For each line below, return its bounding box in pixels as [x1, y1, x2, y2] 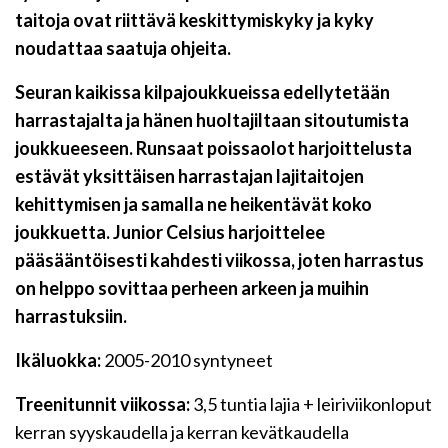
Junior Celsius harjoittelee [113, 221, 325, 244]
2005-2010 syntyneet [101, 349, 273, 372]
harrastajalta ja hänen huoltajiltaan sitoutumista [15, 109, 409, 132]
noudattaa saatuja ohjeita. [15, 37, 231, 60]
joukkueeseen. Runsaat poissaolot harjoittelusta [15, 137, 412, 160]
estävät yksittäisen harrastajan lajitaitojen [15, 165, 364, 188]
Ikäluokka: [15, 349, 101, 372]
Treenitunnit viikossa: [15, 393, 190, 416]
